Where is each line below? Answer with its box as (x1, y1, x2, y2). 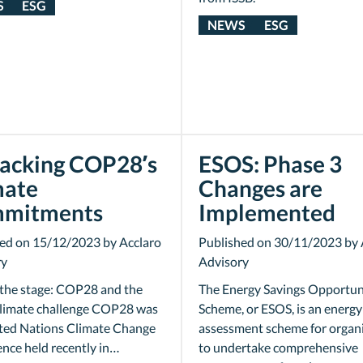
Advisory (199, 254, 249, 269)
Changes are (199, 174, 322, 202)
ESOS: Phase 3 (199, 150, 342, 177)
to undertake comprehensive (199, 340, 358, 355)
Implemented (199, 199, 335, 226)
